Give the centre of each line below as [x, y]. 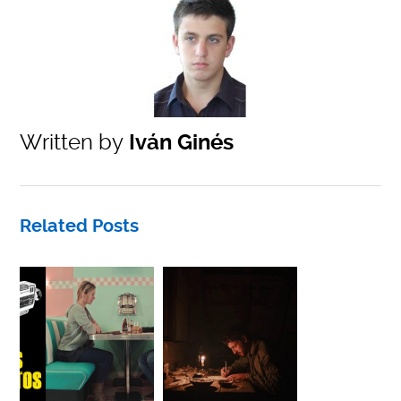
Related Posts [80, 226]
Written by [72, 142]
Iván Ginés [179, 142]
